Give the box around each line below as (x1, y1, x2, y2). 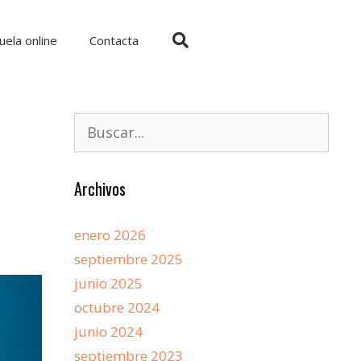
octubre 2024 (74, 298, 160, 317)
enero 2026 (74, 226, 146, 244)
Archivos (74, 176, 126, 201)
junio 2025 (74, 274, 143, 293)
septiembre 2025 (74, 250, 183, 268)
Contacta (89, 32, 139, 48)
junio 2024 (74, 322, 143, 341)
